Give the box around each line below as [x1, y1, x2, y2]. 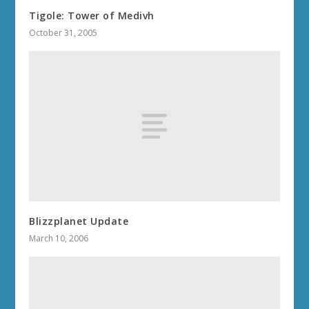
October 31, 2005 [29, 27, 98, 39]
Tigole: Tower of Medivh [29, 9, 154, 23]
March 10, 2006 [29, 232, 89, 245]
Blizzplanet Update [29, 215, 129, 228]
